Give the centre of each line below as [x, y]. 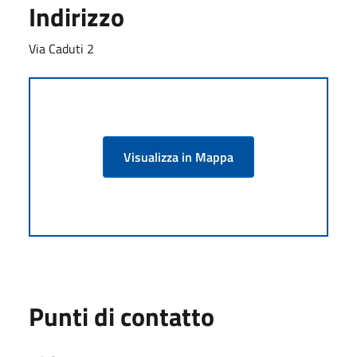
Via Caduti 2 [61, 48]
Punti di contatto [122, 316]
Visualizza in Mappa [178, 157]
